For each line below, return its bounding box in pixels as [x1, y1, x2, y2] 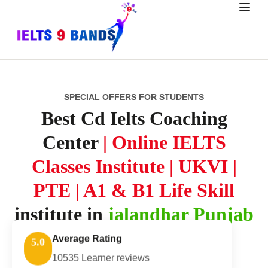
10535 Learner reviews [52, 248, 150, 259]
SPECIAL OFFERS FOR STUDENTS [64, 92, 204, 102]
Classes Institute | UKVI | [31, 156, 237, 177]
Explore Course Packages [75, 252, 193, 262]
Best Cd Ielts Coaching [41, 108, 227, 129]
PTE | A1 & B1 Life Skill [33, 179, 234, 201]
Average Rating [52, 229, 122, 240]
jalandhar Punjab [108, 203, 254, 225]
